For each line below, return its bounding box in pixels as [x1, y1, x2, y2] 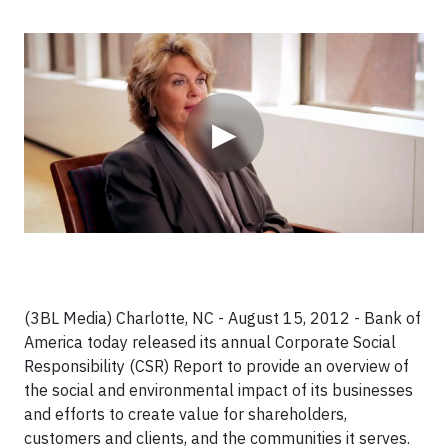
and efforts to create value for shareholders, [24, 404, 347, 424]
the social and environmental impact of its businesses [24, 380, 413, 400]
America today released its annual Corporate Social [24, 332, 396, 352]
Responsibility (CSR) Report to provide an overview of [24, 356, 409, 376]
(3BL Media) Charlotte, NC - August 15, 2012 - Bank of [24, 308, 421, 328]
